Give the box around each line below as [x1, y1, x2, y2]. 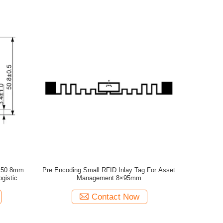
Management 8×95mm [76, 174, 141, 182]
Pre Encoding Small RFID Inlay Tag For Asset [42, 166, 176, 174]
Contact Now [92, 192, 140, 202]
